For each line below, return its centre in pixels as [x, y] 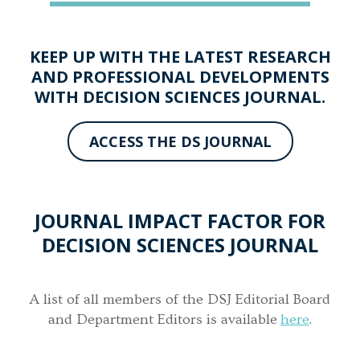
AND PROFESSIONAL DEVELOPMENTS [180, 76]
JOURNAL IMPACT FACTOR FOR [180, 221]
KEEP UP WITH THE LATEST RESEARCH [180, 56]
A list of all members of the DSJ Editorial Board [180, 300]
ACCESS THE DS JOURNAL [180, 141]
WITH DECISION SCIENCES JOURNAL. [180, 96]
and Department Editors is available [164, 320]
